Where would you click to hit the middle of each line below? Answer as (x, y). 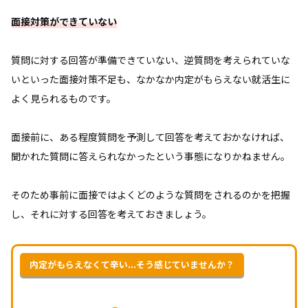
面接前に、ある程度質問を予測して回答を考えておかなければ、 (150, 136)
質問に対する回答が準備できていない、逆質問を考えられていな (151, 59)
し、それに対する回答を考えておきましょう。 (111, 213)
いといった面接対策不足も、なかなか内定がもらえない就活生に (151, 79)
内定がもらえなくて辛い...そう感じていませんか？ (132, 264)
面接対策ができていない (64, 21)
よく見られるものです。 (64, 98)
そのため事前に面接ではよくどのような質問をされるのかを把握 (151, 194)
